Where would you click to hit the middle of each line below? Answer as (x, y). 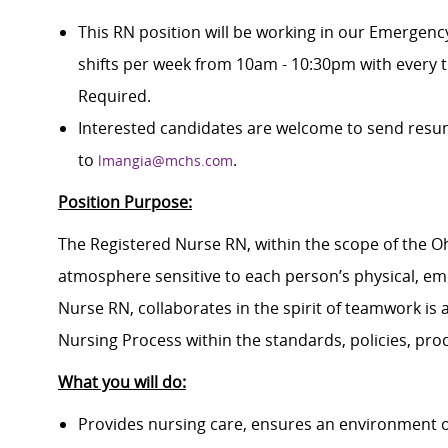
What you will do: (122, 382)
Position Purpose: (125, 202)
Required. (114, 96)
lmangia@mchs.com (165, 161)
